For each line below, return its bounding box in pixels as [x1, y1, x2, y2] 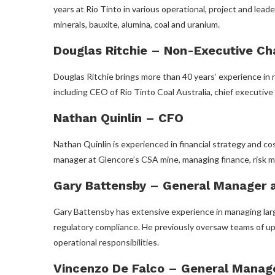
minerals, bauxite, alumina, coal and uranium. [53, 18, 220, 29]
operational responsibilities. [53, 236, 159, 247]
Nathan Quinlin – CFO [53, 110, 184, 125]
